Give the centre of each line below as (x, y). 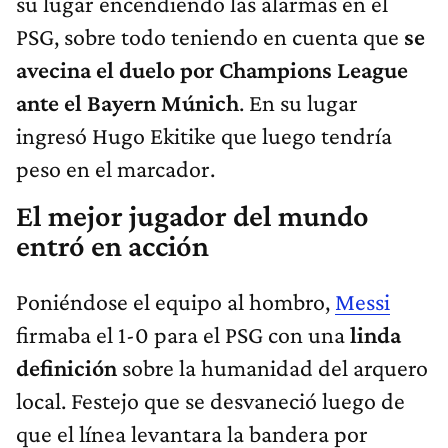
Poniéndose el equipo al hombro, (175, 301)
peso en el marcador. (115, 168)
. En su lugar (298, 102)
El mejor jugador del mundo (192, 215)
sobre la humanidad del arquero (272, 367)
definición (66, 367)
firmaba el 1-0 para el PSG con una (183, 334)
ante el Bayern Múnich (127, 102)
